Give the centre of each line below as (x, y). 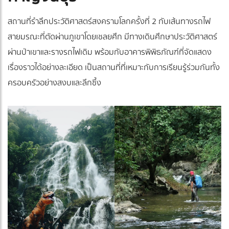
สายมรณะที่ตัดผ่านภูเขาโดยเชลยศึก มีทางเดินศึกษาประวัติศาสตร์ (112, 37)
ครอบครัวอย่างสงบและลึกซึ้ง (54, 83)
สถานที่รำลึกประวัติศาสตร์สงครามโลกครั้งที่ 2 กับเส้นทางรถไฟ (109, 21)
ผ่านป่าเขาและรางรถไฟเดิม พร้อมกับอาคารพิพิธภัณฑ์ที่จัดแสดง (110, 52)
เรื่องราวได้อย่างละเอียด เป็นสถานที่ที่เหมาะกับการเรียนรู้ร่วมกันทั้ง (114, 67)
